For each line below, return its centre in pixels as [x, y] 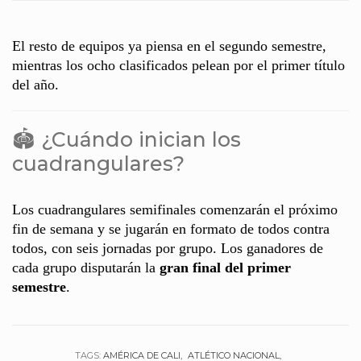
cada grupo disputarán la [86, 268]
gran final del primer [225, 268]
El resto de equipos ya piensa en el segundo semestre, [169, 46]
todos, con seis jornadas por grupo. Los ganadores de [168, 249]
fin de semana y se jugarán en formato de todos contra [171, 229]
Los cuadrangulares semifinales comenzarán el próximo [175, 210]
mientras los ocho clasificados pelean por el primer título [178, 66]
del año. [35, 85]
